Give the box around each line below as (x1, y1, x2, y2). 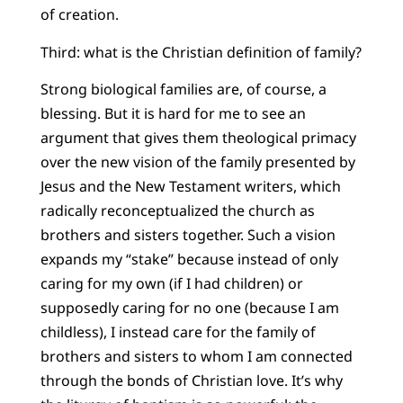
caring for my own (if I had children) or (40, 273, 303, 294)
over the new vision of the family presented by (40, 152, 355, 173)
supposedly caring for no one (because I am (40, 298, 339, 318)
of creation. (40, 4, 119, 25)
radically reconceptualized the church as (40, 201, 315, 221)
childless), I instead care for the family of (40, 322, 316, 343)
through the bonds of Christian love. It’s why (40, 371, 343, 391)
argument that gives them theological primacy (40, 128, 356, 148)
